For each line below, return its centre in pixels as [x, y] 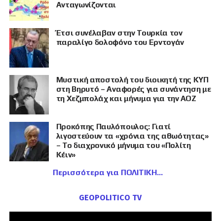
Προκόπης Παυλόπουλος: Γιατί [113, 127]
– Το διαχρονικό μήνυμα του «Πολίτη [123, 146]
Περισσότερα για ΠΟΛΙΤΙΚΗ [105, 173]
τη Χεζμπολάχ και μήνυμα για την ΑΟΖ [126, 99]
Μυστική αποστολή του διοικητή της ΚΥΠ [132, 80]
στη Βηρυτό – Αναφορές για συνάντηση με [133, 89]
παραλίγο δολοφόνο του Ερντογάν [120, 42]
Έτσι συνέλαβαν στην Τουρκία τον [119, 33]
